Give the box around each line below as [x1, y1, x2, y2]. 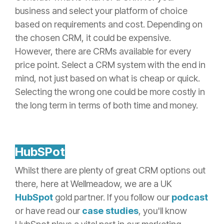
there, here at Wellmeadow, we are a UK [15, 178, 172, 189]
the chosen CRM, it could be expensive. [15, 32, 171, 43]
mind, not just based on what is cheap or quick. [15, 72, 200, 83]
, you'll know [138, 205, 187, 216]
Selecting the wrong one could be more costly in [15, 86, 205, 97]
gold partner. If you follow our [53, 191, 171, 202]
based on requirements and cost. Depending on [15, 18, 202, 29]
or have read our [15, 205, 82, 216]
